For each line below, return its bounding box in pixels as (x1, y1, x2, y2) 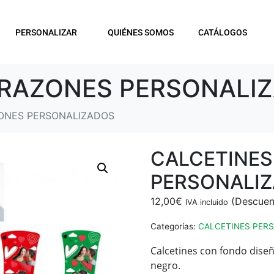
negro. (150, 258, 180, 272)
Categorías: (150, 221, 196, 232)
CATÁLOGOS (198, 27, 247, 37)
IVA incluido (185, 198, 228, 207)
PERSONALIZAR (15, 27, 77, 37)
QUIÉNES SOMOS (107, 27, 174, 37)
